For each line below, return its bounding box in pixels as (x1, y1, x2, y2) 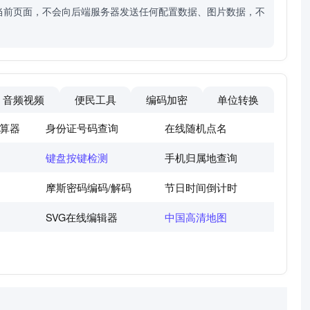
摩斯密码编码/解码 (46, 180, 131, 195)
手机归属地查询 (165, 150, 237, 165)
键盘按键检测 (46, 150, 108, 165)
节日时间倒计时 (165, 180, 237, 195)
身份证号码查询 (46, 120, 118, 136)
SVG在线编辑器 (46, 210, 118, 225)
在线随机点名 (165, 120, 227, 136)
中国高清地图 (165, 210, 227, 225)
